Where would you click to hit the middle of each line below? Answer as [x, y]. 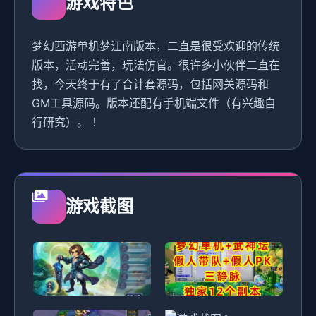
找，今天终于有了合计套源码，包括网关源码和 [150, 84]
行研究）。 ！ [67, 122]
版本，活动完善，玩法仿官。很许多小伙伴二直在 [156, 65]
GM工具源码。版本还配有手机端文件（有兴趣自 [154, 103]
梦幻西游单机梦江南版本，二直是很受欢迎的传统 [156, 46]
